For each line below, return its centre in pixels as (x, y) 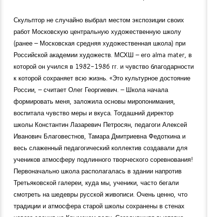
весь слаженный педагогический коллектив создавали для (101, 147)
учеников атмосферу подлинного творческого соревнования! (103, 159)
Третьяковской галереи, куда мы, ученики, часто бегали (96, 182)
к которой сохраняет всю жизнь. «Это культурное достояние (102, 78)
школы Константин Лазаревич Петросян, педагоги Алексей (100, 124)
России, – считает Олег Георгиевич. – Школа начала (91, 89)
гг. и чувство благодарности (152, 66)
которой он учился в (44, 66)
